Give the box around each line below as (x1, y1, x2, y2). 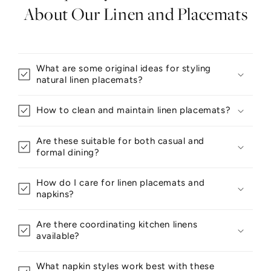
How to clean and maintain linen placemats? (36, 105, 231, 116)
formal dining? (36, 147, 100, 158)
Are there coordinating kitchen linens (36, 219, 198, 230)
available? (36, 230, 80, 241)
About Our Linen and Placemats (23, 2, 248, 26)
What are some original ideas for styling (36, 63, 212, 74)
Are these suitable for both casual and (36, 135, 204, 146)
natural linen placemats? (36, 74, 143, 85)
